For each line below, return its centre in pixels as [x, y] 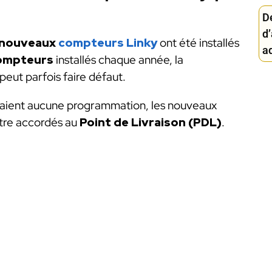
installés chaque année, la [118, 59]
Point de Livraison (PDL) [151, 123]
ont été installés [198, 42]
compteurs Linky [108, 42]
